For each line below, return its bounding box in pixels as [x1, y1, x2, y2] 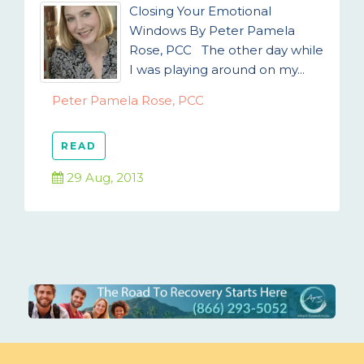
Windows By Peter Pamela [129, 23, 295, 38]
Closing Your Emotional [129, 3, 271, 19]
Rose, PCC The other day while [129, 42, 323, 58]
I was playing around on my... [129, 62, 305, 77]
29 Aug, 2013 [63, 170, 144, 185]
